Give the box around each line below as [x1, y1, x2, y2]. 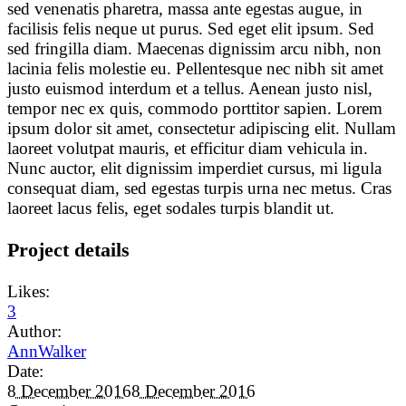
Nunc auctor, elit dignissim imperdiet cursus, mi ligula [7, 158, 382, 178]
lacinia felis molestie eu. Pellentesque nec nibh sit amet [7, 58, 383, 78]
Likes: [7, 282, 50, 302]
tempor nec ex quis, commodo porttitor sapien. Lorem [7, 98, 382, 118]
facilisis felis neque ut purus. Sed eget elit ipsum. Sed [7, 18, 374, 38]
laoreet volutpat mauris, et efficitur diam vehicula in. [7, 138, 368, 158]
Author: [7, 322, 62, 342]
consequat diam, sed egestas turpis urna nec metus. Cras [7, 178, 391, 198]
